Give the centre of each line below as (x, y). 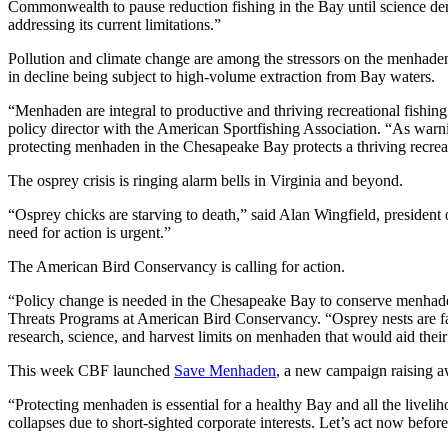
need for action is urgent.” (89, 233)
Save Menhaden (225, 371)
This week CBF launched (91, 371)
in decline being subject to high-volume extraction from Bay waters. (221, 77)
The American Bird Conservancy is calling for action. (176, 267)
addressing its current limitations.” (114, 25)
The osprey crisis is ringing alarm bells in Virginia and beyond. (205, 181)
